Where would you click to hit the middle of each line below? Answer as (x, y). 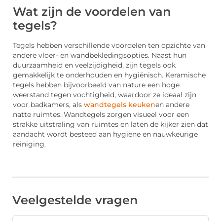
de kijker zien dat (179, 124)
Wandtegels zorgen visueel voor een (126, 114)
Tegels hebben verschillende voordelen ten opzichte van (109, 45)
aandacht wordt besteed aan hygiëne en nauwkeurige (105, 134)
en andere (172, 104)
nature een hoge (150, 85)
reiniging (29, 144)
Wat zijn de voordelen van (92, 11)
